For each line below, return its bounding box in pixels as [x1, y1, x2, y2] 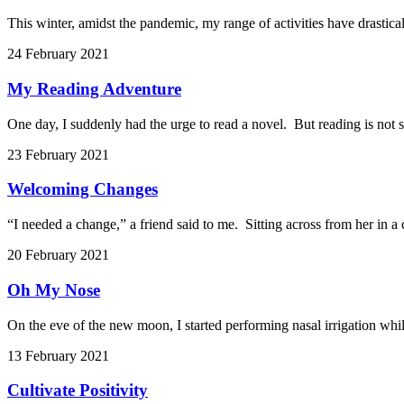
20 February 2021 [7, 247, 109, 263]
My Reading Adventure [7, 79, 181, 99]
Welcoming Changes [7, 179, 158, 199]
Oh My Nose [7, 280, 100, 299]
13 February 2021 [7, 347, 109, 363]
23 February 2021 [7, 146, 109, 162]
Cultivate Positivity [7, 381, 148, 400]
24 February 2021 [7, 46, 109, 62]
